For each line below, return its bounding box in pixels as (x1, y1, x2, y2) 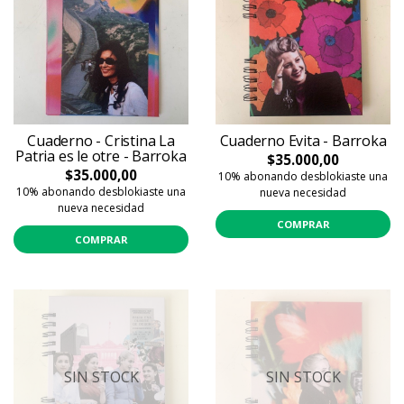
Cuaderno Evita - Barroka (219, 131, 387, 151)
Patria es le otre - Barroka (15, 146, 187, 167)
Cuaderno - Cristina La (27, 131, 175, 151)
